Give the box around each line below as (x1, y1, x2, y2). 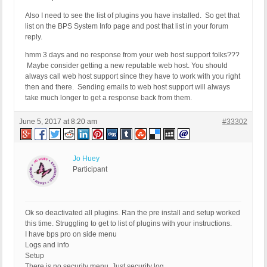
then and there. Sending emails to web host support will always (25, 83, 230, 92)
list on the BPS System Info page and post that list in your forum (25, 22, 228, 31)
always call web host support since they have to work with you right (25, 72, 240, 81)
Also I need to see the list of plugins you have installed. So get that (25, 11, 240, 20)
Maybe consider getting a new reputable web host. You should (25, 61, 228, 70)
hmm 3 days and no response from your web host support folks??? (25, 51, 240, 60)
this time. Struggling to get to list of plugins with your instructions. (25, 219, 232, 228)
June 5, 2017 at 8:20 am (19, 117, 97, 126)
